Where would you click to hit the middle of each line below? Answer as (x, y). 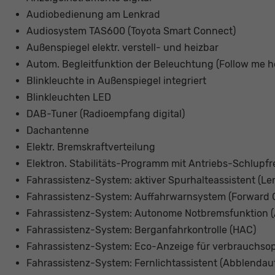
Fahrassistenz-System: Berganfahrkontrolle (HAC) (141, 230)
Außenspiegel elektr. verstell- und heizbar (122, 48)
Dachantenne (57, 131)
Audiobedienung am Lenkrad (93, 15)
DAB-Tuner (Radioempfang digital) (105, 114)
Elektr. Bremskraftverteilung (91, 147)
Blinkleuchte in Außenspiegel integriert (116, 81)
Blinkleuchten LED (68, 98)
